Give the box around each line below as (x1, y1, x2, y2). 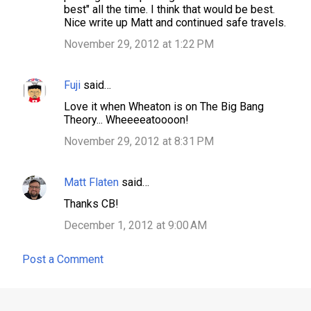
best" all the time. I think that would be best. (64, 2, 275, 16)
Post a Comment (22, 252, 103, 266)
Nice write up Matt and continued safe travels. (64, 15, 286, 29)
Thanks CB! (64, 196, 119, 210)
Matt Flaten (64, 175, 119, 189)
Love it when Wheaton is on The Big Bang (64, 99, 264, 113)
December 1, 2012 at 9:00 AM (64, 218, 207, 232)
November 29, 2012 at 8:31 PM (64, 134, 214, 148)
